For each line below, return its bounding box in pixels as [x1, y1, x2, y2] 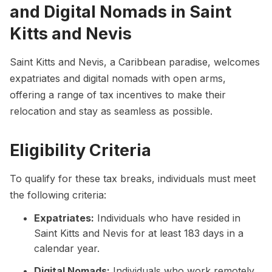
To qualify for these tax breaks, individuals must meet [10, 172, 256, 185]
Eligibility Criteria [10, 140, 151, 160]
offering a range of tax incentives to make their [10, 88, 226, 101]
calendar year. [34, 242, 100, 255]
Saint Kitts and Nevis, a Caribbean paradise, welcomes [10, 55, 260, 68]
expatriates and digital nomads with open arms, [10, 72, 226, 84]
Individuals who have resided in [94, 212, 240, 225]
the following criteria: [10, 189, 106, 202]
